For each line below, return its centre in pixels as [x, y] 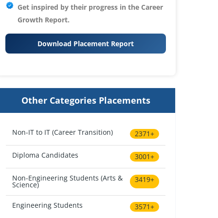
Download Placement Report [86, 43]
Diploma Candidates [45, 155]
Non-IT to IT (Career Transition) [63, 132]
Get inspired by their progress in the [79, 7]
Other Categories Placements [86, 100]
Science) [26, 185]
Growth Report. [44, 19]
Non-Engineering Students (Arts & [68, 178]
